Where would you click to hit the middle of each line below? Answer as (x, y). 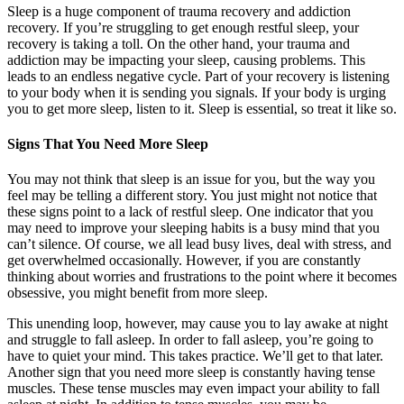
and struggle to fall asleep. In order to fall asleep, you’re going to (190, 340)
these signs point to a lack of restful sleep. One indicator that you (190, 212)
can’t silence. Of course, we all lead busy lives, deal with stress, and (199, 244)
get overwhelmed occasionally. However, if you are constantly (184, 261)
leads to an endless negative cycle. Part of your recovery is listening (198, 76)
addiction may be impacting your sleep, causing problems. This (186, 60)
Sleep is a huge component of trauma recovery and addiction (179, 11)
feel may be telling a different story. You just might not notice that (192, 196)
